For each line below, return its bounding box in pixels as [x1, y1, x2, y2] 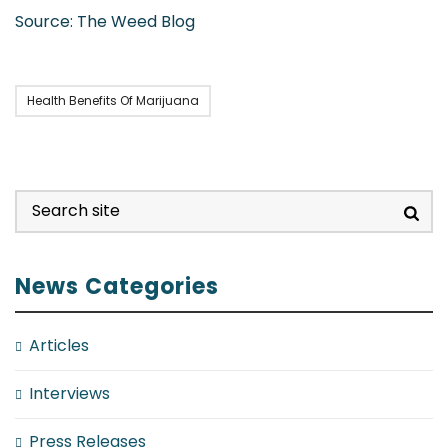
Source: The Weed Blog [15, 10, 195, 33]
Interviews [29, 382, 110, 405]
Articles [29, 334, 89, 357]
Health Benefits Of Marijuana [27, 92, 199, 109]
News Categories [15, 271, 219, 302]
